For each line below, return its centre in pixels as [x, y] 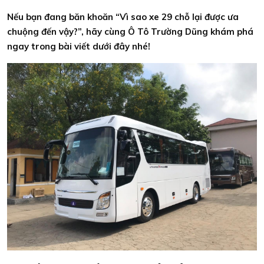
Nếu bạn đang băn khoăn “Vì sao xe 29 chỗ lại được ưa [123, 17]
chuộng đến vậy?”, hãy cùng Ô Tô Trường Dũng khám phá [130, 32]
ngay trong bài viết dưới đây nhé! [79, 46]
